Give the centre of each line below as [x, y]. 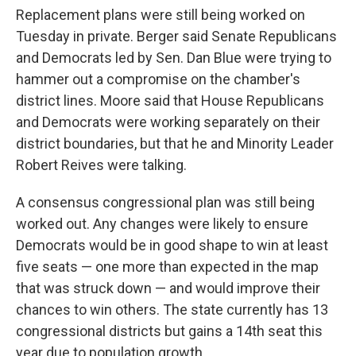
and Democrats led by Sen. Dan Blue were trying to [174, 58]
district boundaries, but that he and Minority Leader [175, 143]
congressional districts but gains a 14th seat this [169, 331]
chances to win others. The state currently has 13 [172, 310]
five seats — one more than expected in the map [167, 267]
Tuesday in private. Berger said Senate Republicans [176, 36]
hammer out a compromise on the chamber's [158, 79]
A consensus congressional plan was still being [165, 202]
